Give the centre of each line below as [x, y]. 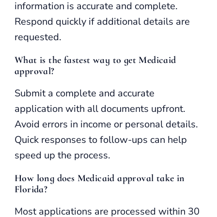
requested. [38, 37]
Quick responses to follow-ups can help [101, 139]
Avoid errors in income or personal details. [106, 124]
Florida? [31, 189]
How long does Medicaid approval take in [100, 178]
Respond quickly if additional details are [102, 21]
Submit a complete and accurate [85, 93]
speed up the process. [62, 155]
